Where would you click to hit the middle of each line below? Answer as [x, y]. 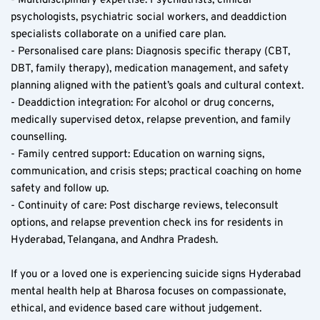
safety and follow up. [60, 189]
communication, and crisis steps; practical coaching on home [156, 171]
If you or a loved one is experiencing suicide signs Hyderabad [156, 274]
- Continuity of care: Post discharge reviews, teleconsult [145, 206]
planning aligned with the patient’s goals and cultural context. [157, 86]
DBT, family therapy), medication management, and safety [150, 69]
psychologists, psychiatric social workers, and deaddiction [149, 17]
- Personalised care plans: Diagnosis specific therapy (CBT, [150, 51]
